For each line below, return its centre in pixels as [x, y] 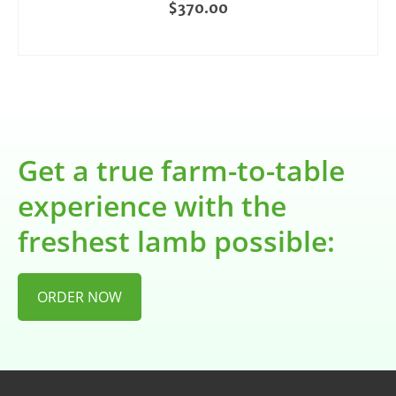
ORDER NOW [80, 297]
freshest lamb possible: [176, 241]
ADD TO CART [198, 40]
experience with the [152, 206]
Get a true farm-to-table [181, 170]
